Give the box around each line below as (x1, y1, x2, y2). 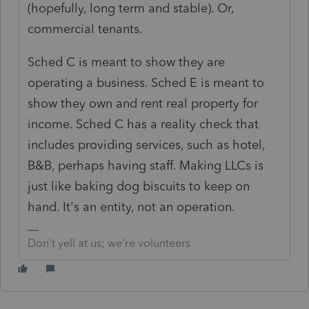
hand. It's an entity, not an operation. (28, 199, 236, 215)
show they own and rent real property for (28, 95, 259, 111)
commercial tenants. (28, 21, 143, 37)
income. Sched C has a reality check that (28, 116, 259, 132)
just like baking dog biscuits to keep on (28, 178, 250, 194)
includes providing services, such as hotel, (28, 137, 266, 152)
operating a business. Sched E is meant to (28, 74, 265, 90)
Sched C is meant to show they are (28, 54, 226, 70)
